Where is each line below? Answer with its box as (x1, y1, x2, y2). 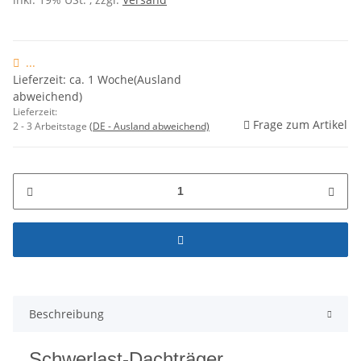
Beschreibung (29, 305, 104, 322)
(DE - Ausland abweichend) (89, 118, 210, 133)
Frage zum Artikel (253, 116, 347, 132)
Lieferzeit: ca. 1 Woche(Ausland (13, 71, 181, 87)
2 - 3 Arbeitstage (13, 118, 89, 133)
